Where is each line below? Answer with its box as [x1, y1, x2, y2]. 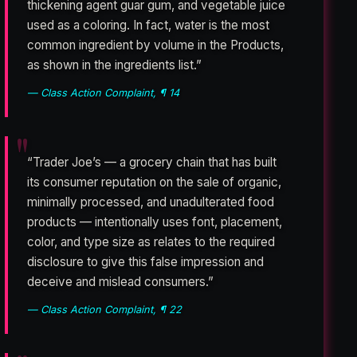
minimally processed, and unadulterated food [27, 194, 275, 210]
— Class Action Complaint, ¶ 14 [27, 87, 180, 100]
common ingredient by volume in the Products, [27, 37, 284, 53]
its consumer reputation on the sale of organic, [27, 175, 282, 190]
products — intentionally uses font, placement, [27, 214, 283, 230]
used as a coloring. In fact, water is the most [27, 18, 270, 33]
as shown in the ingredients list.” [27, 57, 202, 73]
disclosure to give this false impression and [27, 254, 265, 270]
